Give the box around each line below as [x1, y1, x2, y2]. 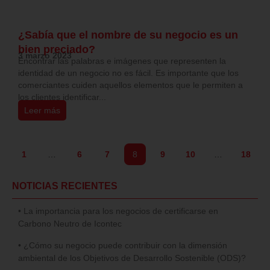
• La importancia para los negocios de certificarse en [18, 206, 218, 216]
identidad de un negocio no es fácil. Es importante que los [18, 68, 239, 78]
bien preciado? [18, 43, 95, 56]
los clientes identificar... [18, 92, 106, 102]
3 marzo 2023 [18, 51, 72, 61]
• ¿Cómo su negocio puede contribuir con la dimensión [18, 240, 227, 251]
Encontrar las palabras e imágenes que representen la [18, 56, 226, 66]
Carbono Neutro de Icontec [18, 219, 122, 229]
